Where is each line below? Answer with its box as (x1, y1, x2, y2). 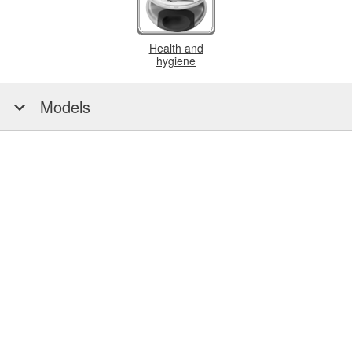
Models (35, 95, 90, 118)
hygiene (156, 53, 196, 68)
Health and (148, 40, 203, 56)
